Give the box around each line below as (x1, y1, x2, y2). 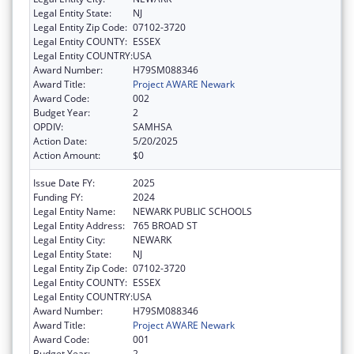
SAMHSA (133, 119, 172, 134)
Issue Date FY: (33, 175, 95, 190)
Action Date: (33, 134, 87, 148)
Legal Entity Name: (33, 204, 115, 218)
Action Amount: (33, 148, 100, 162)
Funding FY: (33, 190, 83, 204)
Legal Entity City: (33, 232, 105, 247)
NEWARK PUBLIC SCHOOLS (133, 204, 252, 218)
